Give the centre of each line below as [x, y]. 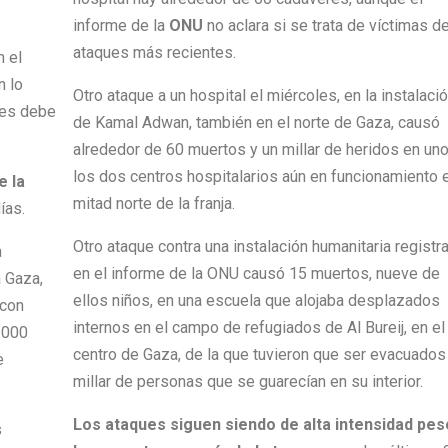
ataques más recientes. [154, 52]
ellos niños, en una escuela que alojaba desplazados [256, 300]
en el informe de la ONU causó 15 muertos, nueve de [256, 273]
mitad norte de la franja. [153, 203]
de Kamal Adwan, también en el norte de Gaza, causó [256, 122]
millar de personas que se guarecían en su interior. [247, 381]
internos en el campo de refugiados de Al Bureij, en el [258, 327]
